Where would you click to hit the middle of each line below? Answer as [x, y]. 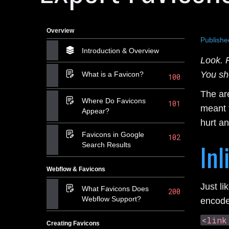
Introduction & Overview [120, 50]
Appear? [95, 111]
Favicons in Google [113, 135]
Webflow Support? [111, 199]
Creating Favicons [73, 223]
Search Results [106, 145]
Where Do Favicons [113, 100]
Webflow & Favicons [76, 169]
